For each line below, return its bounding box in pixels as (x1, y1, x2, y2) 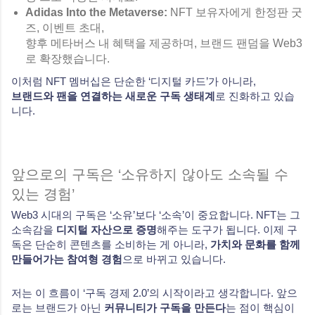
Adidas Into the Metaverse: (25, 6, 167, 18)
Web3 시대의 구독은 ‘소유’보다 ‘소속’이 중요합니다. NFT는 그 (11, 208, 300, 221)
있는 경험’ (11, 186, 75, 202)
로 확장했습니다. (25, 52, 110, 65)
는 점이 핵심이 (226, 301, 295, 314)
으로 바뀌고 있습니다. (122, 252, 226, 265)
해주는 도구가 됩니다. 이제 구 (157, 223, 297, 236)
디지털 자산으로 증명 (56, 223, 157, 236)
